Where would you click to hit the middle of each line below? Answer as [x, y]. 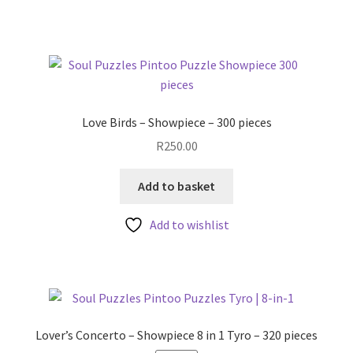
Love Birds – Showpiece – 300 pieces [176, 122]
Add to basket [176, 186]
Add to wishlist [190, 224]
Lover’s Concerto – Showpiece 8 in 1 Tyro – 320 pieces [176, 335]
